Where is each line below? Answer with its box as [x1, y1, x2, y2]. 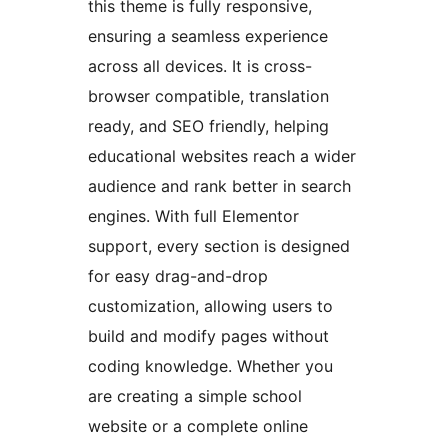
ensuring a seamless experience [88, 26, 328, 47]
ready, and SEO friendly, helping [88, 116, 329, 137]
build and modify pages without [88, 326, 329, 347]
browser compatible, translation [88, 86, 329, 107]
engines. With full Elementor [88, 206, 299, 227]
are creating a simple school [88, 386, 302, 407]
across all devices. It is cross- [88, 56, 312, 77]
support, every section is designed [88, 236, 350, 257]
